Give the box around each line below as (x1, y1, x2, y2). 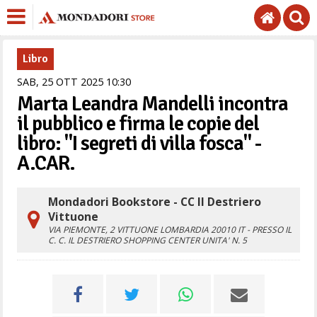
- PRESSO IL (247, 224, 292, 236)
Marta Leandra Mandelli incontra (17, 91, 289, 116)
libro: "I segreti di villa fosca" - (17, 131, 262, 156)
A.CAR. (17, 151, 76, 175)
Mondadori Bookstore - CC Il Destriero (48, 194, 262, 209)
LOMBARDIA (160, 224, 209, 236)
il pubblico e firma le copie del (17, 111, 260, 136)
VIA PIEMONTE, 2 (48, 224, 117, 236)
